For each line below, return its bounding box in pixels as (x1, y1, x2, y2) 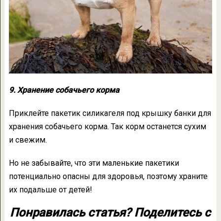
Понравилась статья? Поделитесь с (10, 205, 211, 220)
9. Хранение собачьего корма (8, 85, 119, 95)
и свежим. (8, 135, 47, 145)
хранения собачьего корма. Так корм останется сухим (8, 121, 206, 131)
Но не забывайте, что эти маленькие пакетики (8, 158, 179, 168)
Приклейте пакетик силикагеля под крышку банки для (8, 108, 211, 118)
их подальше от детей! (8, 184, 92, 194)
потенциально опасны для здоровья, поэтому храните (8, 171, 208, 181)
